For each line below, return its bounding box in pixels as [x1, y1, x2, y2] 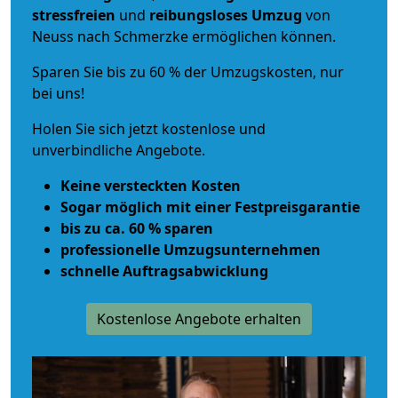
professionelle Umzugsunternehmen [60, 239, 321, 259]
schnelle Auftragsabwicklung [60, 260, 268, 281]
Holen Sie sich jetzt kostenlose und [32, 118, 266, 139]
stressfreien [32, 4, 115, 25]
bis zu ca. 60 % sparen [60, 218, 213, 238]
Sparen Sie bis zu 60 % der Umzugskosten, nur [32, 61, 344, 82]
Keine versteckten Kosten [60, 175, 241, 195]
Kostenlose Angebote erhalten [97, 308, 301, 329]
